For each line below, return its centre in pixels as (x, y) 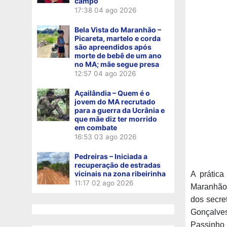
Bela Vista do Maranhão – (118, 29)
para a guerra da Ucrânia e (120, 110)
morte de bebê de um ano (118, 55)
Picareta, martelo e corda (118, 38)
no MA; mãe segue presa (117, 64)
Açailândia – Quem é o (112, 93)
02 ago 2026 (112, 183)
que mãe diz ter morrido (116, 119)
